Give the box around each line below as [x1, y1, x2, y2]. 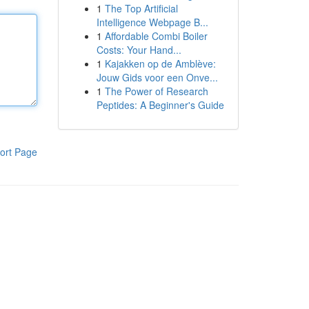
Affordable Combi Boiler [104, 29, 208, 43]
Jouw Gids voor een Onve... [96, 70, 218, 84]
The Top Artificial [104, 1, 178, 15]
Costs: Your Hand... [96, 43, 181, 57]
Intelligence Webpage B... [96, 15, 208, 29]
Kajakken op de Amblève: [104, 57, 216, 70]
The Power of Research [104, 84, 208, 98]
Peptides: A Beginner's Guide [96, 98, 224, 112]
